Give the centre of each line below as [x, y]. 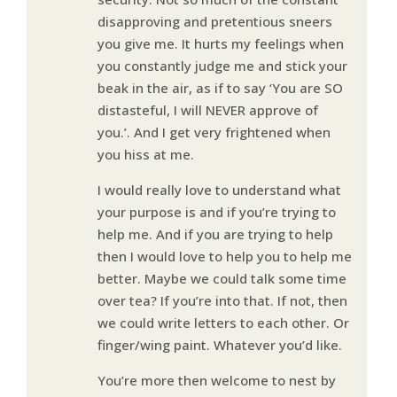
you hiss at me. [145, 154]
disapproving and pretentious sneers [214, 21]
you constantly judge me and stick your [222, 65]
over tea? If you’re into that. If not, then [222, 300]
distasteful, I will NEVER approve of [207, 109]
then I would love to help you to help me [224, 256]
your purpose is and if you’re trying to [216, 211]
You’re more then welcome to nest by [216, 380]
